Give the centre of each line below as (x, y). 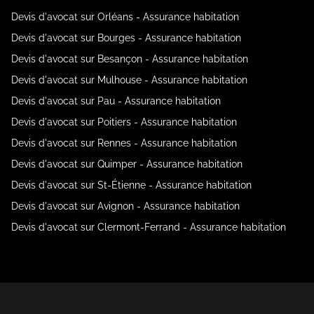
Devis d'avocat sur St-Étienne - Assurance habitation (131, 185)
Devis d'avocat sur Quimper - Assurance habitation (127, 164)
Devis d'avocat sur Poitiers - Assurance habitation (124, 122)
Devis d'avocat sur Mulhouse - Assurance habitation (129, 80)
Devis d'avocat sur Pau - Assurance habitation (116, 101)
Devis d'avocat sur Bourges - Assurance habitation (126, 38)
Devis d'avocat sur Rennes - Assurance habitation (124, 143)
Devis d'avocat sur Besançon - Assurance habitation (130, 59)
